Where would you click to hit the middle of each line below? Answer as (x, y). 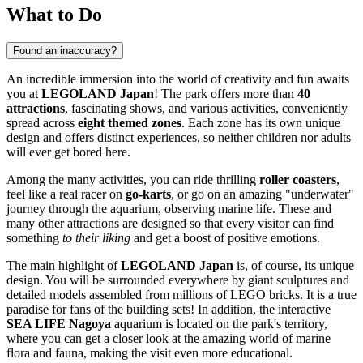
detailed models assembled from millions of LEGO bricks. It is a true (181, 294)
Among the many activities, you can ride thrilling (133, 179)
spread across (42, 122)
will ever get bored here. (68, 152)
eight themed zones (130, 122)
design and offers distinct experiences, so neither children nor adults (179, 137)
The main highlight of (64, 265)
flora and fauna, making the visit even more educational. (149, 352)
